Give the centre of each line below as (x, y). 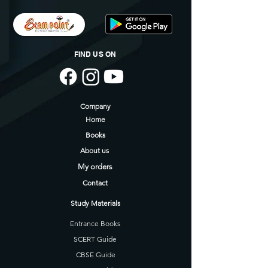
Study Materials (95, 203)
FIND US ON (95, 54)
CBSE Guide (96, 255)
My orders (95, 167)
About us (95, 150)
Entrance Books (95, 223)
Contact (95, 183)
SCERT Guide (95, 239)
